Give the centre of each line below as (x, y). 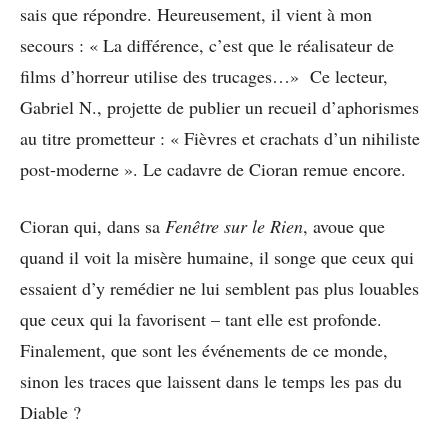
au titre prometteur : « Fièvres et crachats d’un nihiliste (220, 138)
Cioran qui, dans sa (92, 226)
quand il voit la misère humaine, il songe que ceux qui (217, 257)
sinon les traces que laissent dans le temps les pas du (211, 381)
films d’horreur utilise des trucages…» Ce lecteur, (204, 76)
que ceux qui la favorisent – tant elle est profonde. (201, 319)
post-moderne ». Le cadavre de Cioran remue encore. (213, 169)
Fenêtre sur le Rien (234, 226)
